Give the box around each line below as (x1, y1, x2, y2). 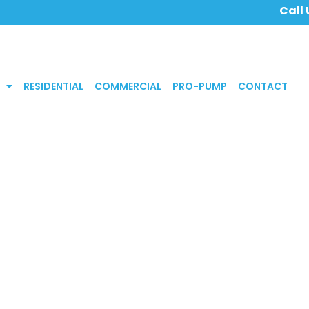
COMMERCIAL (94, 79, 161, 93)
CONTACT (237, 79, 288, 93)
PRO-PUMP (172, 79, 227, 93)
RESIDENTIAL (23, 79, 83, 93)
